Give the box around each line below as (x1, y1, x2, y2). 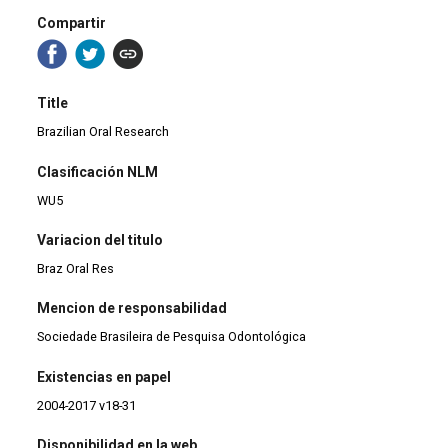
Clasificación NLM (37, 163, 159, 180)
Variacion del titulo (37, 231, 164, 248)
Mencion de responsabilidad (37, 300, 228, 317)
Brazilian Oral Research (37, 124, 170, 140)
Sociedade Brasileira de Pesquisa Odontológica (37, 329, 307, 345)
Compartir (37, 14, 107, 31)
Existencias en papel (37, 368, 172, 385)
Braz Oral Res (37, 260, 115, 276)
